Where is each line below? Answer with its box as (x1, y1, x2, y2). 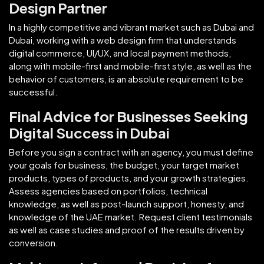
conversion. (9, 236, 58, 248)
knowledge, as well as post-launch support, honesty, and (9, 197, 244, 209)
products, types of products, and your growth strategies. (9, 171, 249, 183)
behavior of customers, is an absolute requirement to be (9, 72, 243, 84)
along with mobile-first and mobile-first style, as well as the (9, 60, 252, 71)
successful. (9, 85, 58, 97)
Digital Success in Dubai (9, 123, 170, 141)
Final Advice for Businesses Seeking (9, 107, 248, 125)
